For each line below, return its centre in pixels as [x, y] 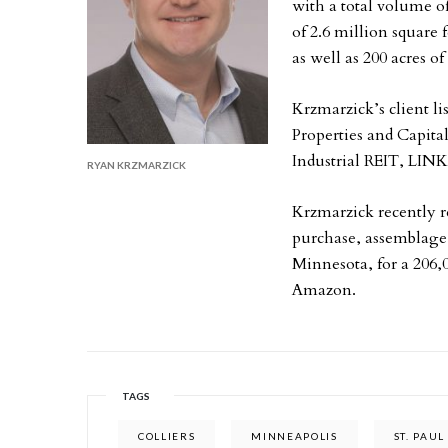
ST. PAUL [419, 436]
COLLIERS [167, 436]
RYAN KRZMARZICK [136, 164]
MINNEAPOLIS [294, 436]
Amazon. [324, 290]
